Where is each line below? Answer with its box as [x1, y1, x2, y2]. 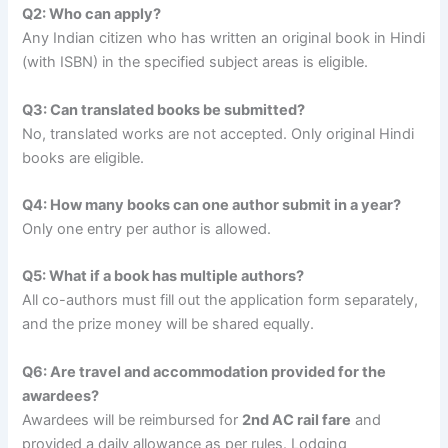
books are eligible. [22, 148, 145, 167]
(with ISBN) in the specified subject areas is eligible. [22, 53, 369, 72]
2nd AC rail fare [242, 410, 352, 429]
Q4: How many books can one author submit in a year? [22, 196, 402, 214]
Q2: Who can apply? [22, 5, 162, 24]
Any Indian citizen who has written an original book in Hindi [22, 29, 426, 48]
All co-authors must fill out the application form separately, [22, 291, 419, 310]
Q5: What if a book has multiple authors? [22, 267, 305, 286]
